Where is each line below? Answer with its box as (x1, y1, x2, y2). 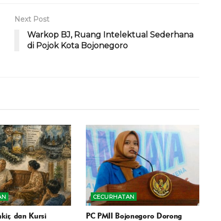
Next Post (14, 14, 49, 24)
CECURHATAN (93, 193, 135, 201)
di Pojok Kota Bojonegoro (27, 40, 128, 50)
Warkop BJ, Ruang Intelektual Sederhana (27, 30, 193, 39)
